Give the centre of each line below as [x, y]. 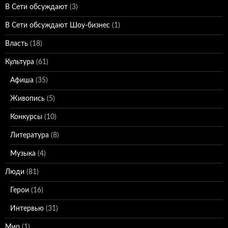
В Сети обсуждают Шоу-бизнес [58, 25]
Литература [30, 135]
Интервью [27, 209]
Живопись [27, 99]
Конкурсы [26, 117]
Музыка [23, 154]
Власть [17, 44]
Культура [20, 62]
